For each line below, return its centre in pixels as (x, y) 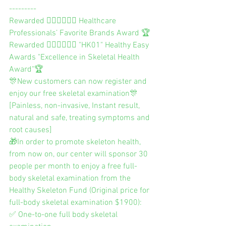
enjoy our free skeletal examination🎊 (73, 94)
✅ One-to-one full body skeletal (64, 215)
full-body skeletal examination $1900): (75, 203)
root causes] (31, 130)
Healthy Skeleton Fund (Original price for (80, 190)
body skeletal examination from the (71, 178)
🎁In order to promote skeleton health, (76, 142)
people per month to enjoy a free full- (73, 166)
